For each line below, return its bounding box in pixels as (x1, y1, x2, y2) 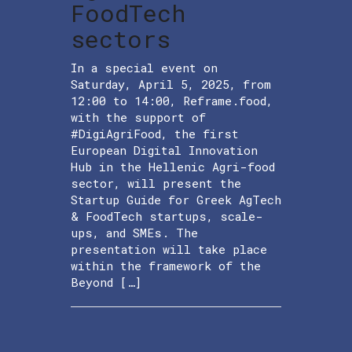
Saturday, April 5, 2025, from (71, 75, 271, 92)
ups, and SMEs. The (71, 224, 198, 240)
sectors (71, 23, 170, 54)
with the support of (71, 108, 206, 125)
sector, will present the (71, 174, 241, 191)
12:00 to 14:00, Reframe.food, (71, 92, 273, 108)
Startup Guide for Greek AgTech (71, 191, 281, 207)
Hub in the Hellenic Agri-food (71, 158, 275, 174)
